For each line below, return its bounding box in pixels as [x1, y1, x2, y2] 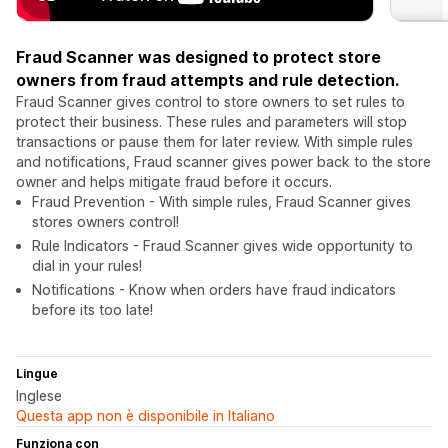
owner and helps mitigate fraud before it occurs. [16, 173, 332, 191]
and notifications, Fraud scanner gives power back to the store [16, 153, 431, 171]
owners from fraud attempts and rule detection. [16, 70, 399, 91]
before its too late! [32, 301, 153, 319]
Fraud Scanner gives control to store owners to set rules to [16, 93, 405, 111]
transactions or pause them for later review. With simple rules [16, 133, 413, 151]
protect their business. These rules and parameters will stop [16, 113, 407, 131]
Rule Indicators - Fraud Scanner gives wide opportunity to [32, 237, 413, 255]
